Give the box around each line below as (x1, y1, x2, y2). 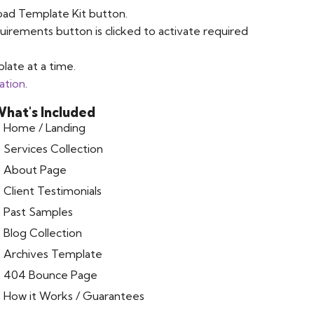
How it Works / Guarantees (3, 288, 144, 303)
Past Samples (3, 204, 73, 219)
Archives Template (3, 246, 102, 261)
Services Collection (3, 141, 103, 156)
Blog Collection (3, 225, 82, 240)
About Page (3, 162, 67, 177)
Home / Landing (3, 120, 86, 135)
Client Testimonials (3, 183, 102, 198)
